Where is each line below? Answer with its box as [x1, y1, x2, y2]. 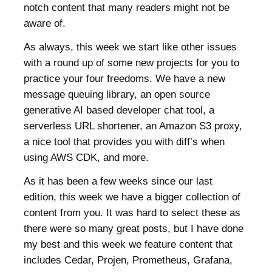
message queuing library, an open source [24, 88, 211, 101]
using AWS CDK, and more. [24, 151, 149, 164]
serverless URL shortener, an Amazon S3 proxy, [24, 120, 243, 132]
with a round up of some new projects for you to [24, 56, 240, 69]
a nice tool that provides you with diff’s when [24, 135, 225, 148]
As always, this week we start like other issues [24, 41, 237, 53]
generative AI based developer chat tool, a [24, 104, 215, 117]
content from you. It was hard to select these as [24, 206, 241, 219]
